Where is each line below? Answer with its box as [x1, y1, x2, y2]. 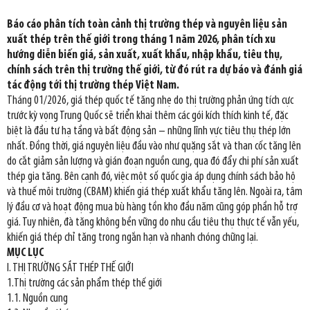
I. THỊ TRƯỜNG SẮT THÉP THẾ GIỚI [7, 262, 134, 275]
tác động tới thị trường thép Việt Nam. [7, 80, 179, 92]
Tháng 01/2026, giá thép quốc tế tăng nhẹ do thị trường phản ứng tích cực [7, 95, 293, 107]
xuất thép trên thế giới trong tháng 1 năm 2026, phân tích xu [7, 34, 275, 46]
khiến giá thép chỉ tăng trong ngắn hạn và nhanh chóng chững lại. [7, 232, 258, 244]
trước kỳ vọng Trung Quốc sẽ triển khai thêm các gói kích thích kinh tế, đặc [7, 110, 288, 122]
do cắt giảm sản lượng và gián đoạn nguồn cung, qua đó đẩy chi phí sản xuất [7, 156, 299, 168]
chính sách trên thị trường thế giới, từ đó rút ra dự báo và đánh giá [7, 64, 302, 77]
